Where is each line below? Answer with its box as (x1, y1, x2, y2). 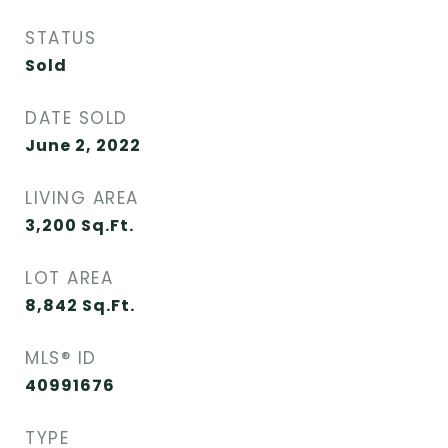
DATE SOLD (25, 106, 128, 130)
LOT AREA (25, 266, 113, 290)
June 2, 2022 (25, 134, 141, 157)
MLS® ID (25, 346, 97, 370)
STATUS (25, 26, 96, 50)
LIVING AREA (25, 186, 139, 210)
